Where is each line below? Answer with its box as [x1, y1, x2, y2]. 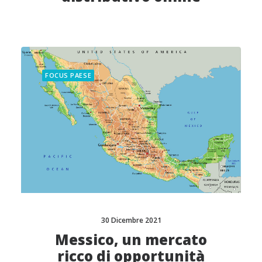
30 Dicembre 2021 [101, 215, 161, 225]
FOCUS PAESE [45, 71, 92, 80]
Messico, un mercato [55, 229, 207, 249]
